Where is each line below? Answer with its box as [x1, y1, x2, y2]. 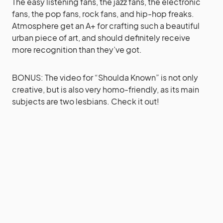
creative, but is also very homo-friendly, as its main [12, 84, 199, 95]
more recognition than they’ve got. [12, 44, 142, 55]
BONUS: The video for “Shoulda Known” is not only [12, 72, 198, 83]
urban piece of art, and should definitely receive [12, 32, 190, 43]
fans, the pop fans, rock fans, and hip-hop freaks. [12, 8, 194, 19]
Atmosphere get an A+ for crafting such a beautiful [12, 20, 200, 31]
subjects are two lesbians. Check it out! [12, 96, 159, 107]
